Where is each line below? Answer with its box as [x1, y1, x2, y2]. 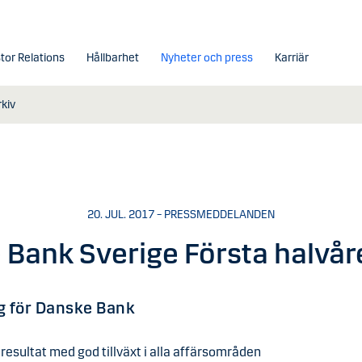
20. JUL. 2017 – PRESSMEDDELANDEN [87, 208, 275, 221]
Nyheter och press [160, 50, 253, 65]
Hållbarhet [86, 50, 139, 65]
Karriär [274, 50, 309, 65]
